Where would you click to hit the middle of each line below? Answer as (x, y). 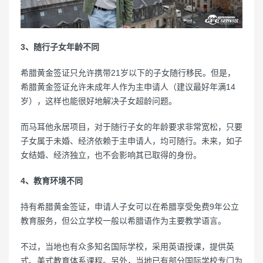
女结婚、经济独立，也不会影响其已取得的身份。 (111, 155)
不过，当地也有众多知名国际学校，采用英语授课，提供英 (127, 246)
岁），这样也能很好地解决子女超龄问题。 (99, 101)
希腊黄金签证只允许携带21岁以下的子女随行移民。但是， (128, 73)
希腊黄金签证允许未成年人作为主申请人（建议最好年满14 (128, 87)
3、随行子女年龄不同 (60, 47)
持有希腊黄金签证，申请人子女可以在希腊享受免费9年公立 (130, 206)
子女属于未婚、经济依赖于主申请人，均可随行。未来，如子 (131, 141)
